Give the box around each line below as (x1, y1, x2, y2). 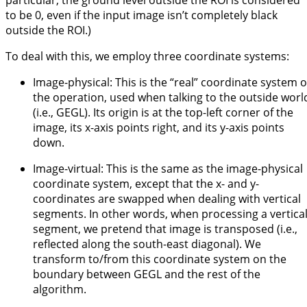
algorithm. (33, 282, 86, 297)
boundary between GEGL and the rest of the (33, 267, 260, 282)
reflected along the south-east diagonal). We (33, 236, 261, 252)
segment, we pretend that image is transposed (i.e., (33, 221, 297, 237)
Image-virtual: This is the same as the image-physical (33, 161, 303, 177)
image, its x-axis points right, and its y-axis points (33, 120, 284, 136)
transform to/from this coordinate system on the (33, 251, 286, 267)
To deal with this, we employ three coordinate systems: (5, 49, 289, 64)
